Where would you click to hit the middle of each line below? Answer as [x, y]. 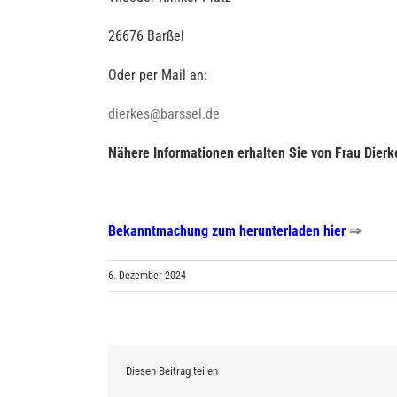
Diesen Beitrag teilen [172, 371]
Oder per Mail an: [158, 75]
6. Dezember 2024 [147, 276]
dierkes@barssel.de [164, 114]
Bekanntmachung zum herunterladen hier [227, 231]
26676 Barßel [146, 36]
